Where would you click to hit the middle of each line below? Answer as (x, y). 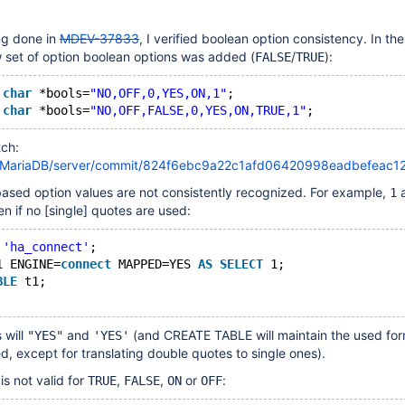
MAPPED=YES (155, 264)
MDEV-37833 (99, 38)
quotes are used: (139, 210)
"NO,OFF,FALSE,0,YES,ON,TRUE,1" (198, 110)
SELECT (241, 264)
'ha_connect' (46, 247)
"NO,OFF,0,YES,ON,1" (158, 93)
